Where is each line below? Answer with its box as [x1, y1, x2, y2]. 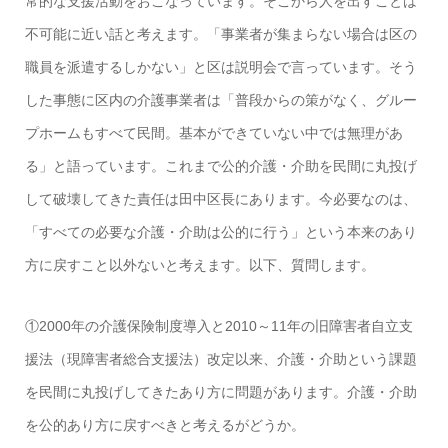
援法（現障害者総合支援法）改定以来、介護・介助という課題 [24, 351, 417, 368]
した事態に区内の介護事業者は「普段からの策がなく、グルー [24, 92, 417, 109]
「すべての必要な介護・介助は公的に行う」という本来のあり [24, 224, 417, 241]
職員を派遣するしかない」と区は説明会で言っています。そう [24, 59, 417, 76]
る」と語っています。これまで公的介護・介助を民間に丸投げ [24, 158, 417, 175]
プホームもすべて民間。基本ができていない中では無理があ [24, 125, 403, 142]
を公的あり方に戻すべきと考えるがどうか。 [24, 417, 305, 434]
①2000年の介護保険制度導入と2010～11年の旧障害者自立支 [24, 318, 413, 335]
